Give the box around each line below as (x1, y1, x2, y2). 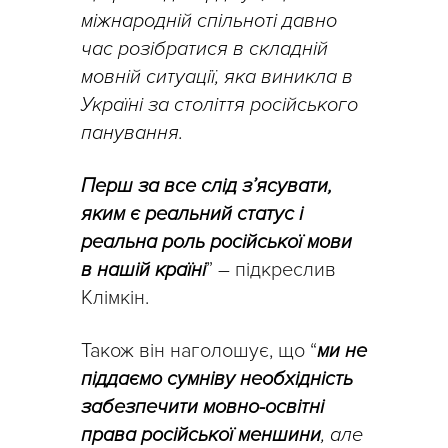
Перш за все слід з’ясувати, (81, 173, 332, 198)
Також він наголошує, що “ (81, 338, 317, 363)
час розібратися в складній (81, 36, 328, 61)
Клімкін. (81, 285, 149, 310)
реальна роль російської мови (81, 229, 352, 254)
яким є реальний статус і (81, 201, 303, 226)
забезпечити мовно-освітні (81, 394, 324, 419)
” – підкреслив (206, 257, 336, 282)
